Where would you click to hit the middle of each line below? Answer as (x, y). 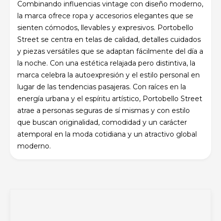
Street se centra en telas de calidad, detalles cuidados (109, 39)
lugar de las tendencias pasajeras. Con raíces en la (102, 87)
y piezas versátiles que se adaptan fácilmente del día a (110, 51)
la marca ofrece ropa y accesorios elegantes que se (105, 16)
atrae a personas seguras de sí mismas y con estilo (104, 110)
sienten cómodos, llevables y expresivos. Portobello (105, 27)
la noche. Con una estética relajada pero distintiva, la (106, 63)
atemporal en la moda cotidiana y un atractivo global (107, 134)
